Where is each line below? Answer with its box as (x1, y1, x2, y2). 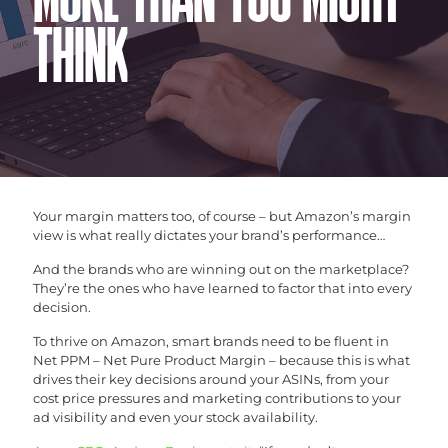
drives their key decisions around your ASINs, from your (33, 370, 389, 387)
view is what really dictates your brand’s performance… (33, 226, 385, 243)
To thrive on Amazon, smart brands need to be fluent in (33, 332, 389, 349)
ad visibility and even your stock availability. (33, 408, 318, 425)
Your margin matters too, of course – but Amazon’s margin (33, 207, 411, 224)
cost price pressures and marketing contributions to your (33, 389, 401, 406)
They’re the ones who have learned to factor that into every (33, 279, 412, 296)
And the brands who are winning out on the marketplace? (33, 260, 409, 277)
